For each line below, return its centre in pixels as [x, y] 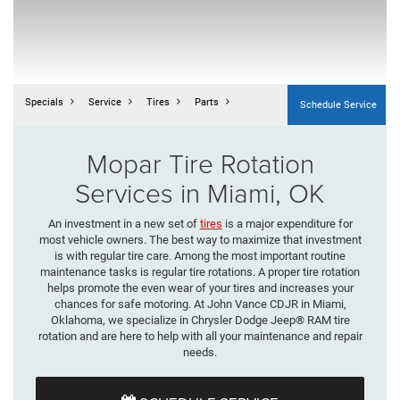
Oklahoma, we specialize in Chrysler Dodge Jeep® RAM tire [200, 320]
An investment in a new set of [124, 223]
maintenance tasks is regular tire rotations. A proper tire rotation [200, 271]
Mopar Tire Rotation [200, 162]
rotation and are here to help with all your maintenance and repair [200, 336]
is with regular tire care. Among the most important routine [200, 255]
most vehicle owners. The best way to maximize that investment [200, 239]
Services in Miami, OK [200, 192]
